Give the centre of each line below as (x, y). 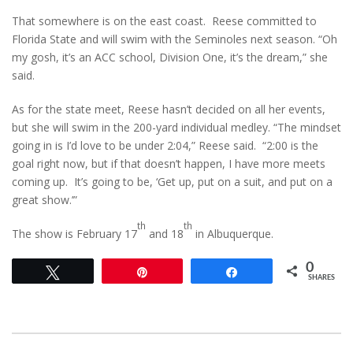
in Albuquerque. (233, 234)
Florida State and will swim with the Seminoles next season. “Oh (175, 39)
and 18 (165, 234)
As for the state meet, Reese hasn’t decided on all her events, (169, 110)
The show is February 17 (74, 234)
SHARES (322, 278)
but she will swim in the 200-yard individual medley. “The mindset (176, 128)
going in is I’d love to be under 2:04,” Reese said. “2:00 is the (165, 146)
